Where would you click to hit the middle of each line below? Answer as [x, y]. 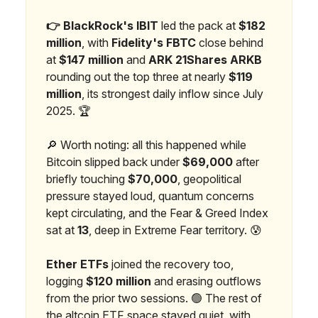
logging [66, 281]
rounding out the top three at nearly [137, 77]
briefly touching [87, 179]
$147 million [91, 60]
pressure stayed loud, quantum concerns [150, 196]
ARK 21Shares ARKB [205, 60]
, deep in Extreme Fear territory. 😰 [175, 230]
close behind [230, 43]
